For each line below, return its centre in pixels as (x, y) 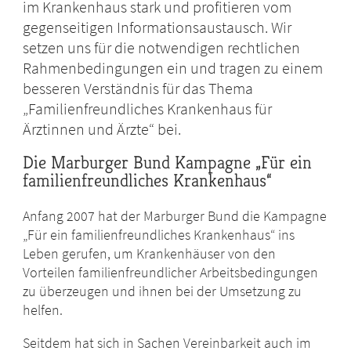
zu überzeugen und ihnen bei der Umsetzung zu (163, 291)
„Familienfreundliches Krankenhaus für (148, 109)
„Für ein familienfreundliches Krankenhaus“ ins (159, 235)
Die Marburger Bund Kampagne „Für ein (168, 163)
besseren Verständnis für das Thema (138, 89)
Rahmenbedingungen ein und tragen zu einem (173, 68)
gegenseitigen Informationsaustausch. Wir (157, 27)
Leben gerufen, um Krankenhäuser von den (150, 254)
